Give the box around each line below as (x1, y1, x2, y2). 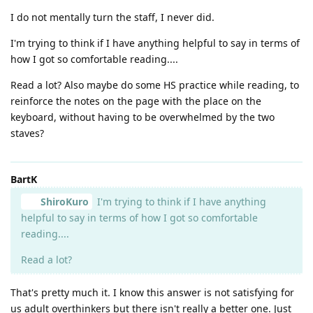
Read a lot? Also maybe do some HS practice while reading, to (10, 78, 299, 92)
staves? (10, 126, 44, 140)
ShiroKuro (40, 194, 89, 208)
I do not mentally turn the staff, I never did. (10, 10, 214, 24)
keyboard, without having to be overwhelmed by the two (10, 110, 275, 124)
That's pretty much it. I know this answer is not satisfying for (10, 285, 294, 299)
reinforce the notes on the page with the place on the (10, 94, 261, 108)
